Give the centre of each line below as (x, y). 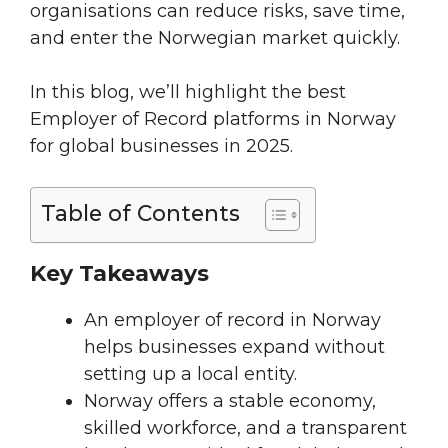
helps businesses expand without (234, 347)
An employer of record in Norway (232, 320)
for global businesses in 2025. (161, 146)
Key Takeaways (119, 274)
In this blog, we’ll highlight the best (188, 92)
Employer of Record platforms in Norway (213, 119)
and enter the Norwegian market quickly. (215, 38)
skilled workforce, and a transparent (245, 428)
